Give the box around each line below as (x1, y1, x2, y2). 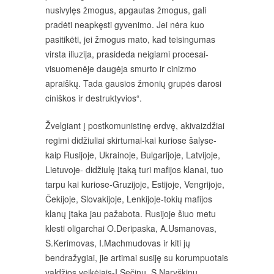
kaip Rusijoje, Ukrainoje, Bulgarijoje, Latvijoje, (45, 149, 220, 161)
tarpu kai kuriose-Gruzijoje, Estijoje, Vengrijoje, (45, 178, 224, 190)
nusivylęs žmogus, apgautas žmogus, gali (45, 4, 206, 16)
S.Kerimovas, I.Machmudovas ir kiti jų (45, 237, 190, 249)
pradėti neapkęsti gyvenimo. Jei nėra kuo (45, 18, 204, 31)
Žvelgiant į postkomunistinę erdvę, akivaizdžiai (45, 119, 224, 131)
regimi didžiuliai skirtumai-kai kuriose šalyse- (45, 134, 217, 146)
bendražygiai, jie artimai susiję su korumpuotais (45, 251, 228, 264)
